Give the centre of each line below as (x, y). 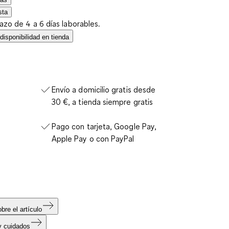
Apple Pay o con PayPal (93, 138)
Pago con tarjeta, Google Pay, (104, 126)
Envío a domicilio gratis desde (104, 89)
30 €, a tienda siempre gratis (102, 101)
